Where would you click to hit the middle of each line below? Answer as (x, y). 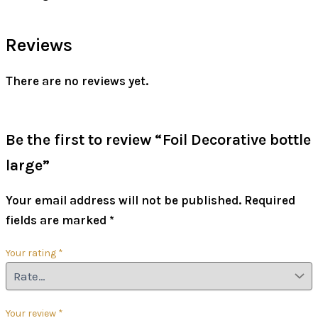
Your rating (32, 253)
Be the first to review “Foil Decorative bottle (158, 139)
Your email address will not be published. (124, 200)
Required (270, 200)
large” (28, 165)
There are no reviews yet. (77, 81)
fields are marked (57, 220)
